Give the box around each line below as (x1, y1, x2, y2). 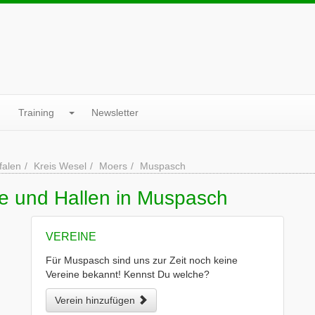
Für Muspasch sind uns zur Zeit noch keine (46, 255, 238, 266)
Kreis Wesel (34, 160, 86, 172)
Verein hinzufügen (55, 295, 138, 306)
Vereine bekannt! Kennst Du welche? (46, 269, 210, 280)
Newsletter (91, 107, 139, 118)
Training (18, 107, 54, 118)
